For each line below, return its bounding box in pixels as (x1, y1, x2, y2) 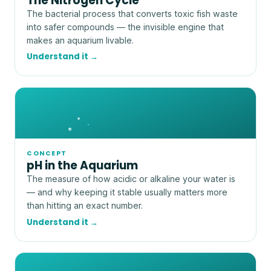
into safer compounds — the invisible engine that (27, 21, 224, 32)
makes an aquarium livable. (27, 34, 134, 45)
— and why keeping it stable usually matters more (27, 187, 228, 198)
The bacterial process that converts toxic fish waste (27, 8, 238, 19)
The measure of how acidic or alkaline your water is (27, 174, 236, 184)
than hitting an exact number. (27, 200, 143, 211)
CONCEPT (27, 149, 67, 158)
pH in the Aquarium (27, 157, 139, 174)
